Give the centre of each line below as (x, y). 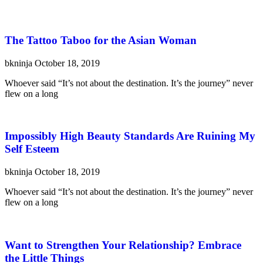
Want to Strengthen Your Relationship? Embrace (123, 245)
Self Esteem (32, 149)
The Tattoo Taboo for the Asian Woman (101, 40)
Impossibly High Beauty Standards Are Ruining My (130, 136)
